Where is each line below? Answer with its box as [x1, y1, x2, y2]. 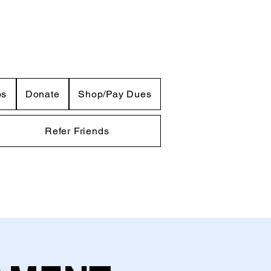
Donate [25, 88, 60, 100]
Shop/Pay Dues [78, 88, 152, 100]
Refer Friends [44, 125, 109, 137]
